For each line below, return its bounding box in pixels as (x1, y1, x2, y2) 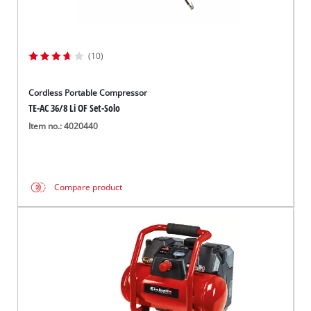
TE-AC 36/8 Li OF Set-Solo (28, 101, 121, 115)
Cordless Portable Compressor (28, 87, 148, 98)
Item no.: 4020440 (28, 121, 99, 132)
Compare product (54, 182, 123, 193)
